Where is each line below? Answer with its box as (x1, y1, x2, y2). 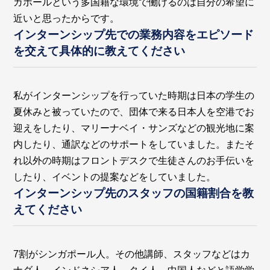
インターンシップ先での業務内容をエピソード (13, 28, 254, 41)
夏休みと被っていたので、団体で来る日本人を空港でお (13, 106, 255, 117)
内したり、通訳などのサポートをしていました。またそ (13, 139, 255, 149)
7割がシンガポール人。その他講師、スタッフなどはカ (13, 249, 251, 260)
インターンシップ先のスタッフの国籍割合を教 (13, 186, 254, 199)
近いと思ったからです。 (13, 13, 120, 24)
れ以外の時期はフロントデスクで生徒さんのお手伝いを (13, 155, 255, 166)
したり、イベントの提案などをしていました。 (13, 171, 216, 182)
